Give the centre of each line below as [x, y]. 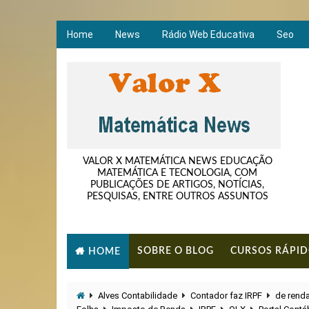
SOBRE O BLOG [176, 251]
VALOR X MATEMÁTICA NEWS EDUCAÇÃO [177, 161]
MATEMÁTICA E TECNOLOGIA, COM [177, 173]
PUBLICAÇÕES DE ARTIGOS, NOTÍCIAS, [177, 185]
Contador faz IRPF [226, 295]
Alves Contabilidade [138, 295]
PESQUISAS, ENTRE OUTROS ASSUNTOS [177, 197]
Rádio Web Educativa [208, 34]
